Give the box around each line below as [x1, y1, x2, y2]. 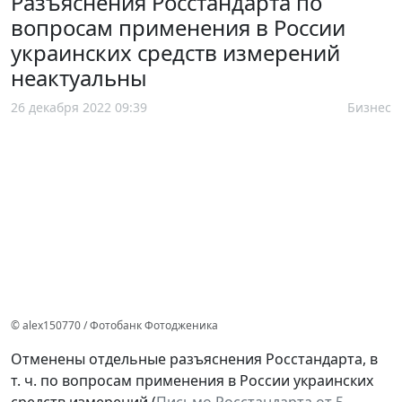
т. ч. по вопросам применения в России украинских [11, 371, 373, 391]
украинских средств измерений [11, 38, 340, 68]
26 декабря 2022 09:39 [11, 99, 147, 117]
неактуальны [11, 63, 147, 93]
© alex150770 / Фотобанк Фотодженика [11, 318, 218, 334]
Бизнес [347, 99, 391, 117]
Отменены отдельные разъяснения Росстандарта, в [11, 349, 378, 370]
